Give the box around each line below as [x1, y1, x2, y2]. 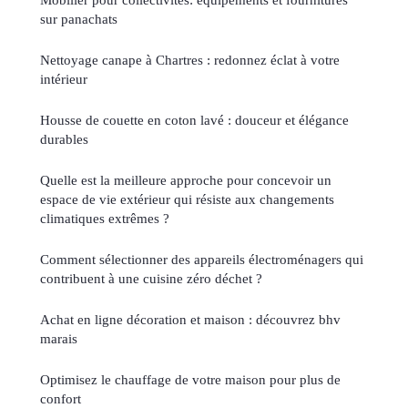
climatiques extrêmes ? [40, 209, 169, 226]
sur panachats [40, 10, 117, 26]
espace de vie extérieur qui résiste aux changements [40, 190, 334, 207]
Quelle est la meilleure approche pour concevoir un [40, 171, 331, 188]
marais [40, 330, 77, 346]
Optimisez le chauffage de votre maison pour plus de [40, 371, 341, 387]
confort [40, 390, 81, 406]
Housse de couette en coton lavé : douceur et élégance [40, 111, 349, 127]
